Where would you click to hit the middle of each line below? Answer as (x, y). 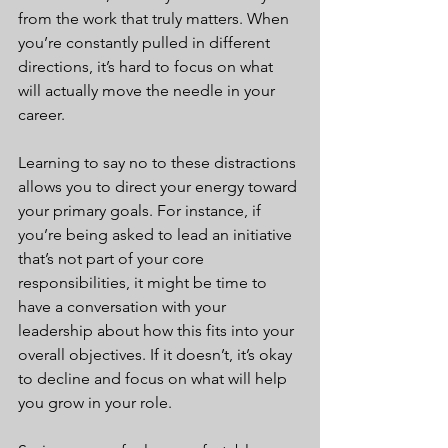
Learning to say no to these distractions (159, 162)
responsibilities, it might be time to (144, 282)
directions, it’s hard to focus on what (147, 66)
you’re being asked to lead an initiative (157, 234)
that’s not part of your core (113, 258)
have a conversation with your (124, 306)
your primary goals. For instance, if (141, 210)
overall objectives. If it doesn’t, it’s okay (157, 354)
